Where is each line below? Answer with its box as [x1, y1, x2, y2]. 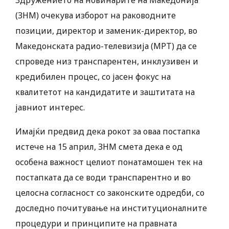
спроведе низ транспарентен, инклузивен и [15, 56, 198, 67]
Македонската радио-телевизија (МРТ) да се [15, 40, 197, 52]
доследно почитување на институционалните [15, 202, 207, 214]
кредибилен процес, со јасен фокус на [15, 71, 171, 83]
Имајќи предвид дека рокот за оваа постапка [15, 126, 200, 138]
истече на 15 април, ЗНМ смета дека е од [15, 141, 182, 153]
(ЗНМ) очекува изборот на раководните [15, 10, 176, 21]
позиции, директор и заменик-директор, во [15, 25, 197, 37]
